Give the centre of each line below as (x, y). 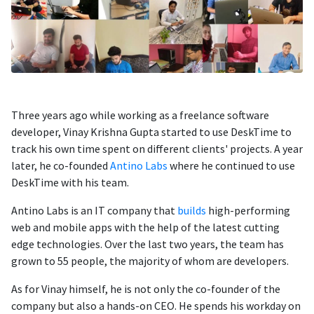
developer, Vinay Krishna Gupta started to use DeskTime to (151, 132)
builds (192, 210)
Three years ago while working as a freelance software (140, 115)
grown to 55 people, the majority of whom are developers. (150, 261)
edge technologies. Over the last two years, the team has (148, 244)
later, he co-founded (61, 165)
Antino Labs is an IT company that (94, 210)
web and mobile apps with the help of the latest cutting (145, 227)
